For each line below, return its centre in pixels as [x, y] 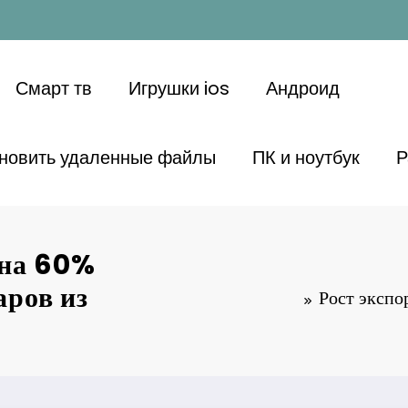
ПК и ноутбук [306, 157]
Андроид [302, 88]
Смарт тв [53, 88]
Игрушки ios [178, 88]
